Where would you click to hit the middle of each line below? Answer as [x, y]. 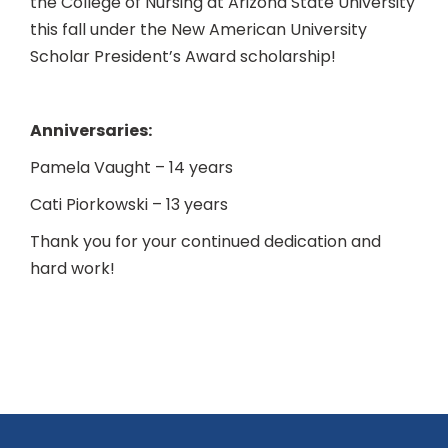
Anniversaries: [91, 130]
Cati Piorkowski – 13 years [129, 204]
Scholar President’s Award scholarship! [183, 56]
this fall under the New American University [198, 29]
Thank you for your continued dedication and [205, 241]
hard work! [72, 268]
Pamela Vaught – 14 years [131, 167]
